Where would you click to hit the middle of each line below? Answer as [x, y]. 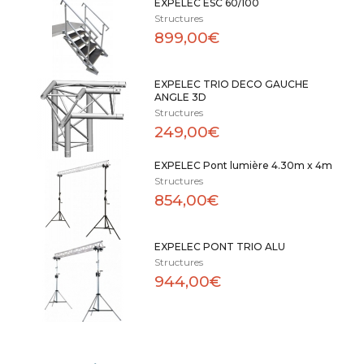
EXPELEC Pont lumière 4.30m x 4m [243, 165]
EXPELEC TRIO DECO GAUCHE [231, 84]
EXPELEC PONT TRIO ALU [219, 247]
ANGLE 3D [180, 97]
